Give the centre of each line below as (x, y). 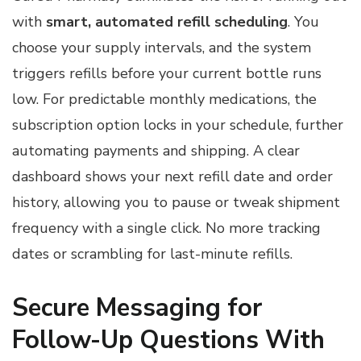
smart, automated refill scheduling (167, 22)
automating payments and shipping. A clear (156, 151)
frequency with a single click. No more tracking (166, 228)
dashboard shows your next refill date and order (172, 177)
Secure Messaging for (137, 308)
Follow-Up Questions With (168, 340)
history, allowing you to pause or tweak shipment (176, 203)
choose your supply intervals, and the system (162, 48)
